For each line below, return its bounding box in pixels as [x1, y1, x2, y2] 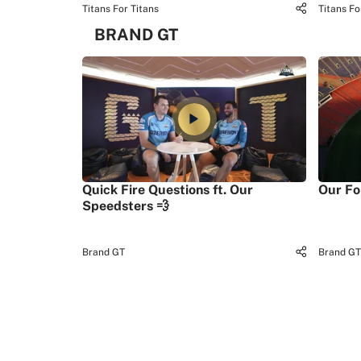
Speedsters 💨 [82, 198, 169, 214]
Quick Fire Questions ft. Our [82, 182, 253, 198]
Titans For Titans [82, 3, 159, 15]
